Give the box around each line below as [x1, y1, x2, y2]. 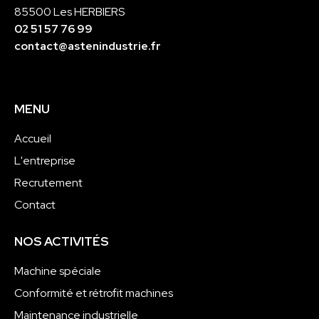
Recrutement [14, 175, 83, 190]
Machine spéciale [14, 263, 101, 278]
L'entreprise [14, 153, 75, 168]
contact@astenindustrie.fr [14, 38, 161, 53]
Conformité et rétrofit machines [14, 286, 173, 300]
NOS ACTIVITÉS [14, 233, 108, 249]
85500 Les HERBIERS [14, 4, 125, 19]
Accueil [14, 131, 51, 146]
